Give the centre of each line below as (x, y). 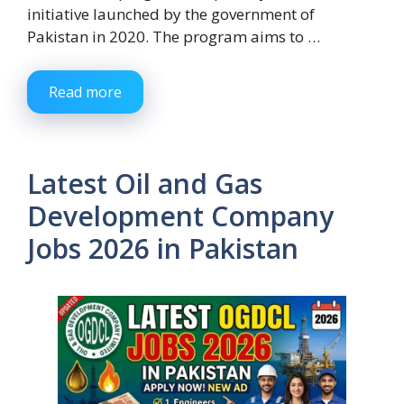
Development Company (180, 216)
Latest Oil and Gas (145, 184)
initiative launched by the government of (171, 14)
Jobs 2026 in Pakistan (163, 249)
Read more (85, 92)
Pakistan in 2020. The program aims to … (174, 36)
